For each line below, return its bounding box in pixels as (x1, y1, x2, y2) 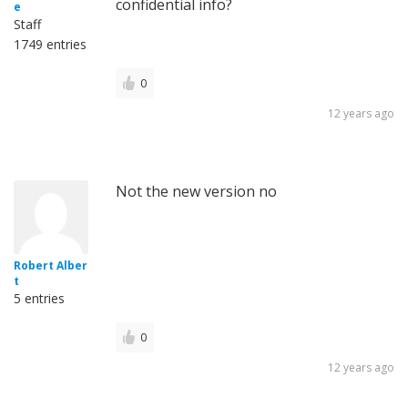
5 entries (14, 290, 65, 308)
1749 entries (14, 36, 87, 54)
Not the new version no (116, 181, 277, 202)
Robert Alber (14, 258, 87, 274)
